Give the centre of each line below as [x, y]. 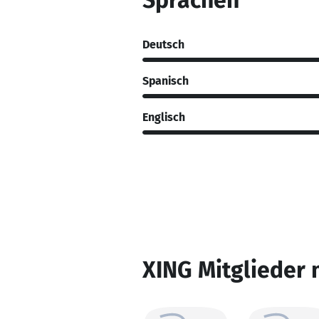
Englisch [164, 117]
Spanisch [166, 80]
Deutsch [163, 44]
